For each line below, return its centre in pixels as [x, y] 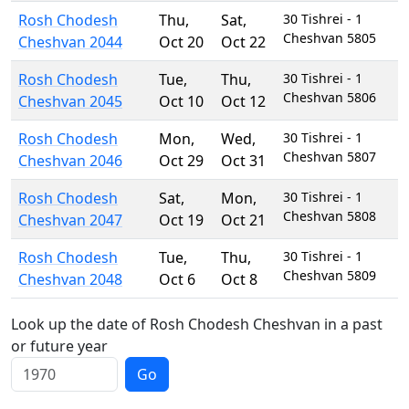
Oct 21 [243, 220]
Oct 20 [181, 42]
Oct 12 [243, 101]
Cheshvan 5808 [330, 216]
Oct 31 [243, 161]
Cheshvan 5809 [330, 275]
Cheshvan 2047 [70, 220]
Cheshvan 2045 [70, 101]
